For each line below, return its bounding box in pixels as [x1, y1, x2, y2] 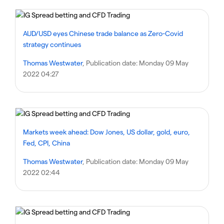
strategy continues [23, 40, 81, 48]
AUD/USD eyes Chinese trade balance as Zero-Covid [23, 29, 183, 37]
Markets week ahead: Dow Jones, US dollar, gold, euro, [23, 127, 190, 136]
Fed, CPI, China [23, 138, 70, 147]
